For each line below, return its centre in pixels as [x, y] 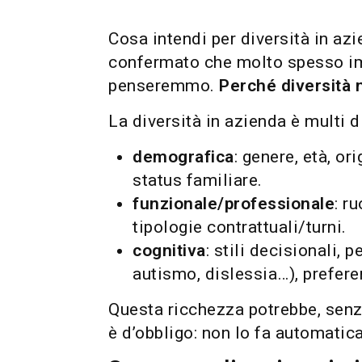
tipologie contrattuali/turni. [240, 227]
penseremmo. [164, 86]
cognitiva [169, 250]
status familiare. [198, 180]
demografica [183, 157]
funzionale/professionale [234, 204]
